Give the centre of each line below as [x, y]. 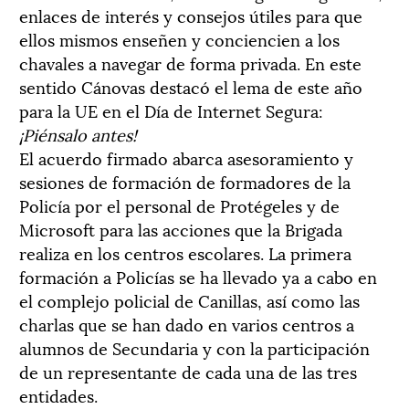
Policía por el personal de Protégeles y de [179, 204]
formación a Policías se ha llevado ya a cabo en [198, 276]
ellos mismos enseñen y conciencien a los [179, 38]
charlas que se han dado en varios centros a [187, 323]
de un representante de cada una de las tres [188, 371]
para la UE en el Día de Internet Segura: [171, 110]
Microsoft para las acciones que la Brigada [181, 228]
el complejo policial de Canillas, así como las [189, 299]
